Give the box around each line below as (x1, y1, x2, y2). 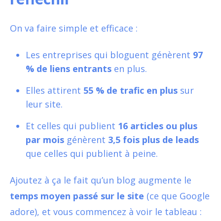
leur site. (26, 98, 63, 110)
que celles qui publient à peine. (26, 147, 158, 159)
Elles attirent (26, 84, 83, 96)
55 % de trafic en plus (83, 84, 178, 96)
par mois (26, 133, 64, 146)
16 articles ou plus (118, 119, 197, 132)
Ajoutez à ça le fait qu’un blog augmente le (10, 174, 191, 186)
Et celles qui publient (26, 119, 118, 132)
